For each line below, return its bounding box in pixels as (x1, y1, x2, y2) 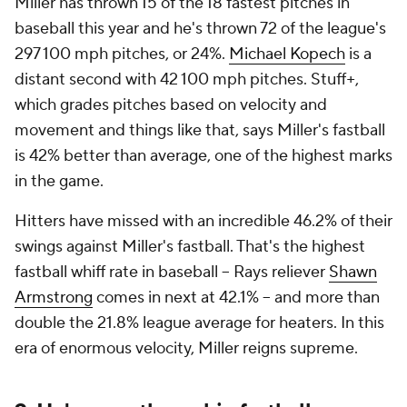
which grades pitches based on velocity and (15, 94, 327, 115)
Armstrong (15, 287, 93, 308)
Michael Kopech (229, 44, 345, 65)
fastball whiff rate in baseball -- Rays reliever (15, 262, 329, 283)
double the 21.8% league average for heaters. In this (15, 313, 384, 333)
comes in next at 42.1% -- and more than (93, 287, 380, 308)
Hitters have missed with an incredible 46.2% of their (15, 211, 392, 232)
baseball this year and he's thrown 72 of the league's (15, 18, 386, 39)
